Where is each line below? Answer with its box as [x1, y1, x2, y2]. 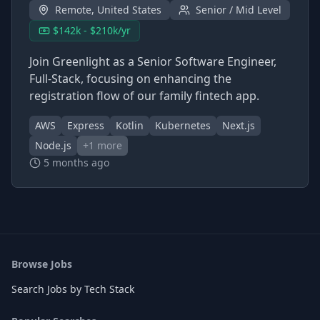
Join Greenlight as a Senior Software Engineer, [29, 54, 276, 69]
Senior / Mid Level [196, 3, 281, 16]
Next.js [222, 119, 255, 132]
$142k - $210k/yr [53, 24, 131, 37]
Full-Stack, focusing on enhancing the [29, 71, 231, 86]
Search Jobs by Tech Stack [11, 282, 134, 296]
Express [67, 119, 104, 132]
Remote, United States [55, 3, 161, 16]
